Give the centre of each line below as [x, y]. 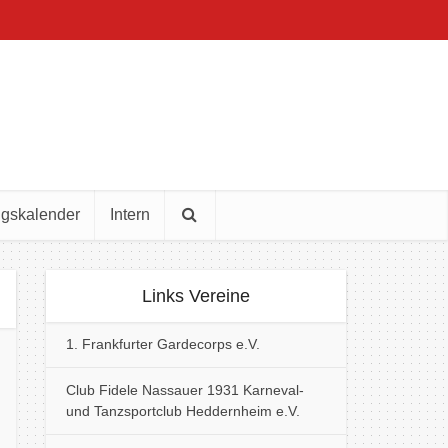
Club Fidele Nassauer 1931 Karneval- [185, 390]
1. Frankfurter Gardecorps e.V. [163, 344]
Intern [129, 214]
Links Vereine [196, 296]
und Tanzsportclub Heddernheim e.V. [183, 411]
